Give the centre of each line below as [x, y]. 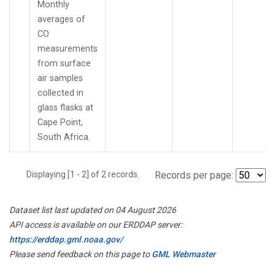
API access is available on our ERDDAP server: [96, 224]
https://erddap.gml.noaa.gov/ [66, 239]
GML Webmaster [184, 254]
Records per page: [194, 175]
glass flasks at [65, 107]
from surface [64, 63]
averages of [61, 19]
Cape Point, [60, 122]
